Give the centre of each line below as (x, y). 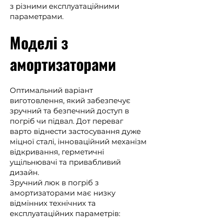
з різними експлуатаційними (65, 6)
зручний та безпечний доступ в (69, 111)
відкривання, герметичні (57, 152)
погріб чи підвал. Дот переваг (66, 121)
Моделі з (39, 42)
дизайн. (24, 172)
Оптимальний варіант (51, 90)
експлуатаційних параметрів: (65, 213)
